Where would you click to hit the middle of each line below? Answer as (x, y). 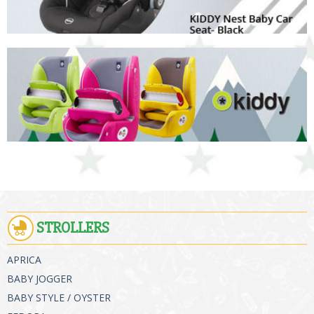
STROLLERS (73, 228)
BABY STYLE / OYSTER (59, 297)
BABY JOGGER (39, 278)
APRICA (24, 259)
